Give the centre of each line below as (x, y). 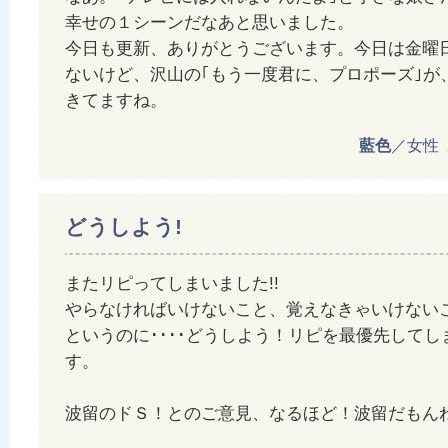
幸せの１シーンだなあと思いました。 (209, 22)
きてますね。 (116, 100)
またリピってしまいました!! (172, 283)
